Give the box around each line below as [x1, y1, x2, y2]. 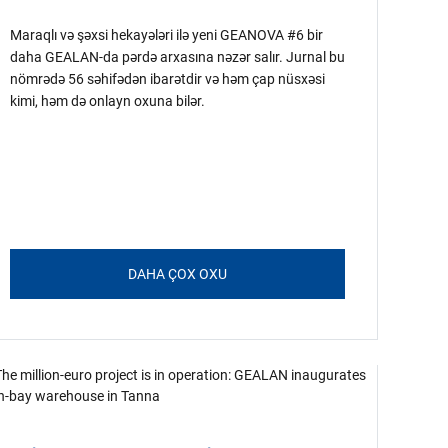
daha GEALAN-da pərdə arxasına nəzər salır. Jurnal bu [9, 49, 345, 65]
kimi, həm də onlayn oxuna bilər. [9, 93, 205, 109]
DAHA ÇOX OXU [127, 266, 227, 282]
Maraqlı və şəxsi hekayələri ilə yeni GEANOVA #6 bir [9, 27, 323, 43]
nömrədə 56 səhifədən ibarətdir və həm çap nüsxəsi [9, 71, 325, 87]
